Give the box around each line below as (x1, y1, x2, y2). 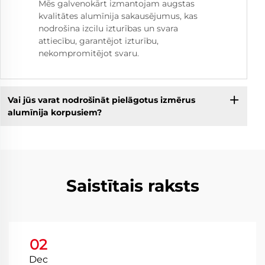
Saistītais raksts (66, 176, 199, 196)
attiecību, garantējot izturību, (38, 35, 159, 47)
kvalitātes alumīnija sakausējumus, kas (38, 11, 198, 22)
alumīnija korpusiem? (7, 106, 102, 118)
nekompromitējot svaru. (38, 48, 139, 59)
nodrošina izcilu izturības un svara (38, 23, 178, 34)
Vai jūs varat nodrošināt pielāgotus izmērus (7, 94, 195, 105)
